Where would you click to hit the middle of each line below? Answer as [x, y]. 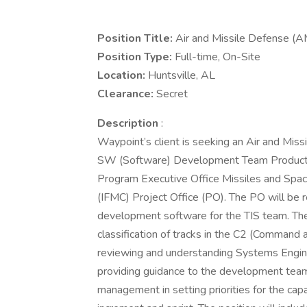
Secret [172, 94]
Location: [123, 75]
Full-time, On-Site [218, 57]
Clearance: [127, 94]
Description [129, 123]
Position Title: [136, 38]
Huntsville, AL [182, 75]
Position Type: [136, 57]
